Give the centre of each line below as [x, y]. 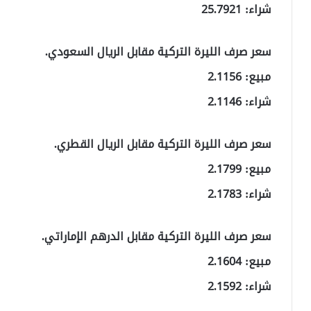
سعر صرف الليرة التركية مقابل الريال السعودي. [158, 52]
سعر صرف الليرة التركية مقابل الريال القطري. [162, 144]
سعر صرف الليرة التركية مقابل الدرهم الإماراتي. [156, 237]
